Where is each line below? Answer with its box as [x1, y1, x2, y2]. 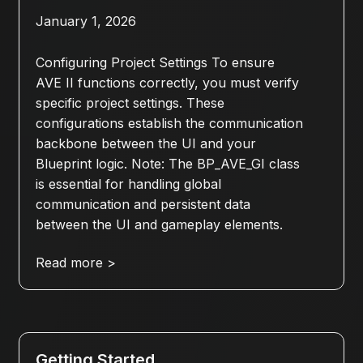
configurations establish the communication [35, 115, 303, 132]
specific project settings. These [35, 95, 224, 112]
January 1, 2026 [35, 13, 136, 30]
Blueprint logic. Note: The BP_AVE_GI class [35, 156, 300, 173]
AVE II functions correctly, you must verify [35, 75, 299, 92]
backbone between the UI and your [35, 135, 256, 152]
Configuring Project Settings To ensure [35, 54, 275, 71]
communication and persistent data [35, 196, 250, 213]
